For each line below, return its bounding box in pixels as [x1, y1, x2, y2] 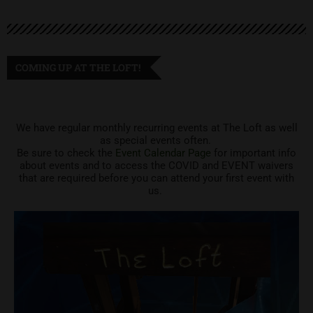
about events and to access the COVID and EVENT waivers [20, 159, 293, 172]
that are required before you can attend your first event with [19, 171, 294, 184]
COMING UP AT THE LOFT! [15, 60, 140, 74]
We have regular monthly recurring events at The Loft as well [15, 121, 298, 134]
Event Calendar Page [115, 146, 211, 159]
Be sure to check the [17, 146, 115, 159]
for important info [211, 146, 296, 159]
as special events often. [99, 133, 214, 147]
